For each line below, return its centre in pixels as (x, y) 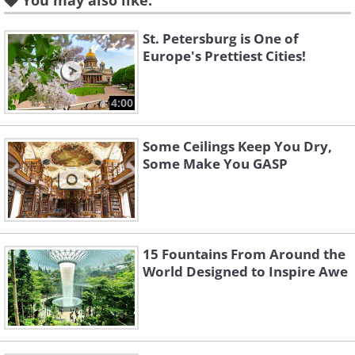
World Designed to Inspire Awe (245, 272)
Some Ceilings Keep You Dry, (237, 147)
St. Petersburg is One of (221, 39)
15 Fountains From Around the (244, 254)
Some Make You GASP (215, 164)
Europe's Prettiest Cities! (224, 56)
